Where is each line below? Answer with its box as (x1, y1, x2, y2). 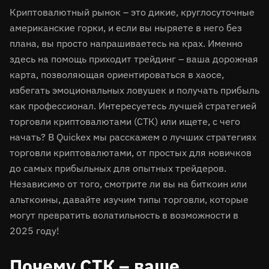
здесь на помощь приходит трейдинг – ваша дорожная (10, 53, 258, 65)
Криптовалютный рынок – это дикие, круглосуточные (10, 6, 255, 18)
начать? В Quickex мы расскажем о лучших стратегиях (10, 131, 256, 143)
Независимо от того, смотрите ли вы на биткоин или (10, 178, 247, 190)
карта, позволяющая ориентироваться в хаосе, (10, 68, 224, 80)
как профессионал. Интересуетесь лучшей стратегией (10, 100, 256, 112)
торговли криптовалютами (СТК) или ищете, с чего (10, 115, 240, 127)
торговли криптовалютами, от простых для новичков (10, 147, 252, 159)
